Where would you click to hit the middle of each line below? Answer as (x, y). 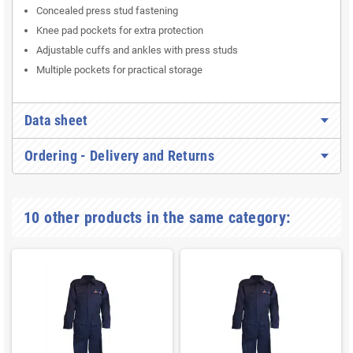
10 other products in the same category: (157, 218)
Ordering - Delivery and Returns (120, 156)
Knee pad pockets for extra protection (120, 31)
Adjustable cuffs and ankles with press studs (137, 50)
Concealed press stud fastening (107, 11)
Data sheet (56, 121)
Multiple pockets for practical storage (119, 70)
